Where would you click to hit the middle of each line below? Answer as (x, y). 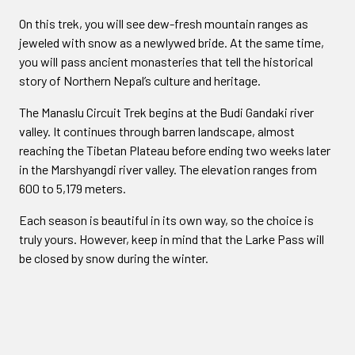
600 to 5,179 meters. (73, 188)
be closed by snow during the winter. (114, 258)
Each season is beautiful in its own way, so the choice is (166, 220)
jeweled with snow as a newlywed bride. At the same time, (172, 42)
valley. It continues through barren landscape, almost (157, 131)
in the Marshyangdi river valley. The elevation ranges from (168, 169)
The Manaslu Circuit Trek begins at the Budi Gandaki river (166, 112)
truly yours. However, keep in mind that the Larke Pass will (172, 239)
